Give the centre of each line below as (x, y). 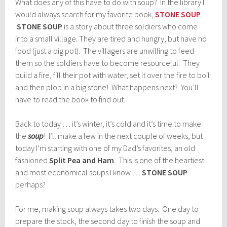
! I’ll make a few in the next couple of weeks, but (123, 136)
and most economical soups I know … (79, 173)
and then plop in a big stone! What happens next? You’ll (107, 87)
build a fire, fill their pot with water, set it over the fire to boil (113, 75)
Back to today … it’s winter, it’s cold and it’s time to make (108, 124)
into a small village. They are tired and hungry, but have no (111, 39)
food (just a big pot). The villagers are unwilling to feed (105, 51)
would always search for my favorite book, (85, 14)
